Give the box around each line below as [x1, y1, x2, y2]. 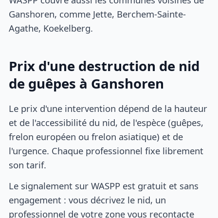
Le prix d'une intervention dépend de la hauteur [9, 102, 208, 115]
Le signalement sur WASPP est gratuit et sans [9, 179, 199, 192]
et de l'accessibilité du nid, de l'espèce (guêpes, [9, 116, 204, 129]
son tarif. [9, 159, 47, 171]
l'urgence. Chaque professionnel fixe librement [9, 145, 204, 157]
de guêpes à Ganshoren [9, 74, 164, 92]
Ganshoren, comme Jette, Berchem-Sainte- [9, 7, 186, 20]
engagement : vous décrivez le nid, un [9, 193, 166, 206]
